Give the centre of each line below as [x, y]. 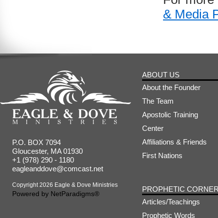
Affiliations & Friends [174, 142]
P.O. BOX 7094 [36, 142]
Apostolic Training [170, 115]
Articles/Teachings [171, 202]
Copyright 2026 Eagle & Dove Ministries [65, 185]
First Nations [162, 155]
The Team [158, 101]
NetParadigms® [75, 194]
